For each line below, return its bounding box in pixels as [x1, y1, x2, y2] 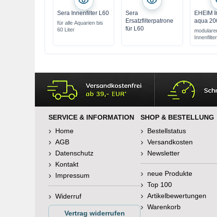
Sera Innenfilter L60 [57, 10, 109, 16]
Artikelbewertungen [147, 192, 206, 200]
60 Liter [57, 27, 75, 32]
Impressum [55, 171, 90, 179]
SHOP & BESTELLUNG [140, 113, 214, 121]
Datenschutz [55, 149, 93, 157]
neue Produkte [147, 170, 192, 177]
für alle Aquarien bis [57, 20, 103, 26]
